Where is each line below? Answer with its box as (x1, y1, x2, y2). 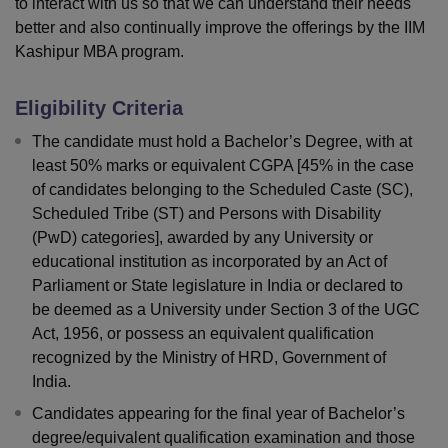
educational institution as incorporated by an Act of (32, 253, 387, 271)
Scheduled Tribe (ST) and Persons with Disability (32, 205, 381, 223)
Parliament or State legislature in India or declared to (32, 277, 403, 295)
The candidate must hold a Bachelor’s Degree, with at (32, 133, 412, 151)
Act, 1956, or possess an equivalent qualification (32, 325, 374, 343)
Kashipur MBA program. (15, 43, 184, 61)
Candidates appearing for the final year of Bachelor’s (32, 405, 405, 423)
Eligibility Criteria (15, 97, 183, 120)
